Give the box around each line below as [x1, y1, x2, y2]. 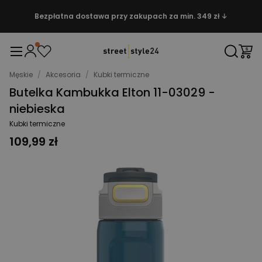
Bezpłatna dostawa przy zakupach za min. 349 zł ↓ [35, 11, 227, 21]
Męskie [9, 70, 33, 80]
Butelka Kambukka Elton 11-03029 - [9, 84, 215, 101]
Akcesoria [46, 70, 81, 80]
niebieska [9, 101, 65, 117]
